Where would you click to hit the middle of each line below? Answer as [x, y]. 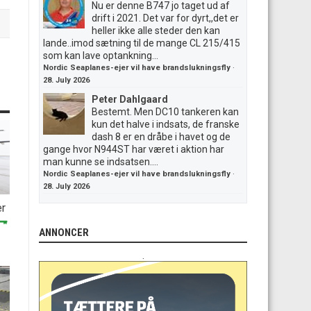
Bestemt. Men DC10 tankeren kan [165, 112]
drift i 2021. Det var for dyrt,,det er [165, 18]
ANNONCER [64, 233]
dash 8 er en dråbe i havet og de [161, 137]
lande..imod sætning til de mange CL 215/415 [142, 43]
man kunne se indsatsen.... [101, 162]
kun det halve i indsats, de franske [166, 124]
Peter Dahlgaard [130, 99]
